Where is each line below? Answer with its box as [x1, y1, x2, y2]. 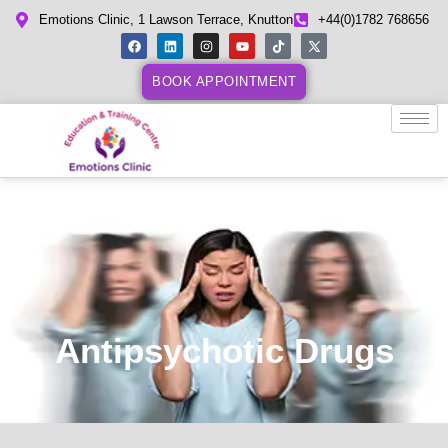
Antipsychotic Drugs [54, 331, 394, 371]
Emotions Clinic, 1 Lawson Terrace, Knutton [39, 12, 293, 27]
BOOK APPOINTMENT [152, 73, 296, 89]
